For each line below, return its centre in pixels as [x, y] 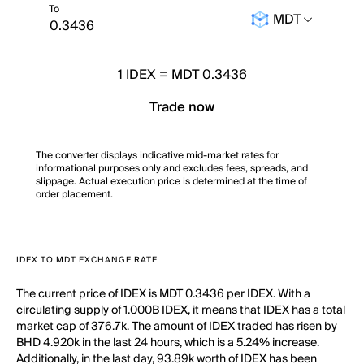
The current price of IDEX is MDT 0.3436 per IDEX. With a [163, 294]
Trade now [182, 107]
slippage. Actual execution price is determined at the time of [171, 182]
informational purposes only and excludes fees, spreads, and [172, 169]
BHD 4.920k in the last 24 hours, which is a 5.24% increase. [168, 343]
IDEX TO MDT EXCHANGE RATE [87, 260]
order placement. [74, 195]
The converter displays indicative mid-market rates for [157, 156]
